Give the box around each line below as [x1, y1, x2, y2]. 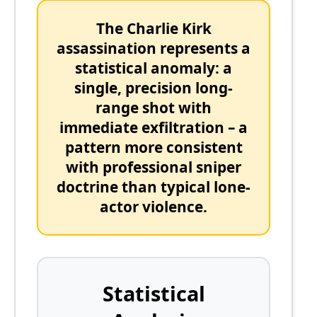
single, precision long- [74, 77, 234, 98]
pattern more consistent [64, 137, 243, 157]
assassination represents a [57, 38, 251, 58]
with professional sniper [66, 156, 242, 177]
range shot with [96, 97, 212, 117]
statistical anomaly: [75, 57, 220, 78]
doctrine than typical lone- [57, 176, 251, 197]
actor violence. [100, 196, 208, 217]
